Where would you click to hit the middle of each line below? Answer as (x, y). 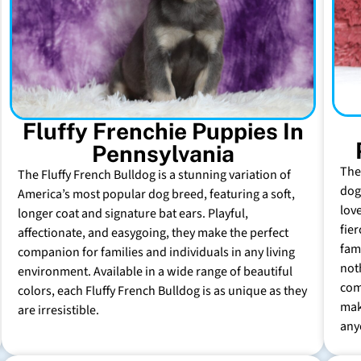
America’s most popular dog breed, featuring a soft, (156, 194)
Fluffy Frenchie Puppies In (163, 131)
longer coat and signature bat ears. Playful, (133, 213)
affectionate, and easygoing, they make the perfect (153, 232)
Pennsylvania (163, 153)
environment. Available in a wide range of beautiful (155, 271)
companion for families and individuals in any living (156, 252)
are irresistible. (58, 310)
